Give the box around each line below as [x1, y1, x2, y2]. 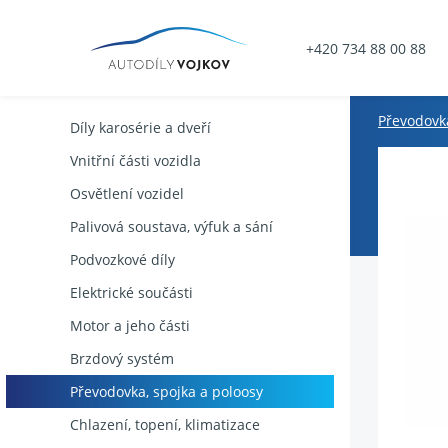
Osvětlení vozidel [70, 184, 184, 203]
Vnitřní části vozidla [70, 151, 201, 170]
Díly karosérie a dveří [70, 118, 211, 137]
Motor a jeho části [70, 316, 190, 335]
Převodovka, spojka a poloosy [70, 382, 263, 401]
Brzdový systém [70, 349, 174, 368]
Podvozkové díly [70, 250, 175, 269]
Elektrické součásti [70, 283, 193, 302]
